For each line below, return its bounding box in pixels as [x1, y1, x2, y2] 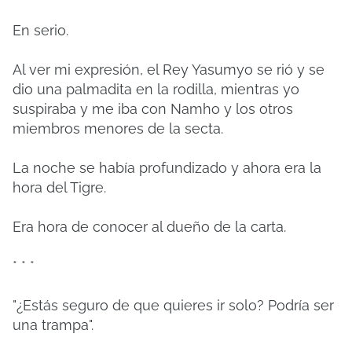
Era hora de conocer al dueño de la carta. [13, 218, 286, 235]
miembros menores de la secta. [13, 120, 223, 137]
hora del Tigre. [13, 179, 106, 196]
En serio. [13, 22, 68, 38]
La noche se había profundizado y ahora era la [13, 159, 321, 176]
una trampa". [13, 317, 93, 333]
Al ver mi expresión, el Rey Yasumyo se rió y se [13, 61, 324, 78]
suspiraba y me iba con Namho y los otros [13, 101, 293, 117]
